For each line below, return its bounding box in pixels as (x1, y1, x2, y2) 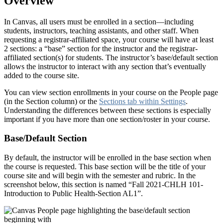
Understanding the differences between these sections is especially (4, 106, 211, 114)
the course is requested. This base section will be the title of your (4, 162, 206, 171)
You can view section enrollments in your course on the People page (4, 88, 218, 97)
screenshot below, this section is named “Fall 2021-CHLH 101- (4, 180, 203, 189)
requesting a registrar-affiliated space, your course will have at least (4, 35, 214, 44)
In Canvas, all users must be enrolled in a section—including (4, 17, 194, 26)
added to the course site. (4, 71, 79, 80)
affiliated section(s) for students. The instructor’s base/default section (4, 53, 218, 62)
